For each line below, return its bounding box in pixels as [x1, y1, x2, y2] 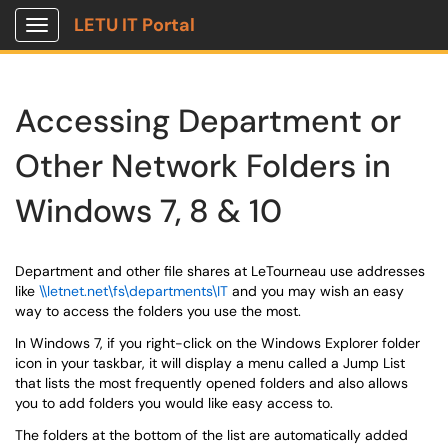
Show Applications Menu [36, 32, 195, 50]
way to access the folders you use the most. [15, 302, 301, 320]
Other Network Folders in [15, 145, 391, 187]
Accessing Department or [15, 100, 401, 142]
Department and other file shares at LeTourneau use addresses [15, 262, 425, 280]
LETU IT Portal [74, 13, 195, 37]
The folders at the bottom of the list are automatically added [15, 426, 408, 444]
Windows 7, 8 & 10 [15, 190, 282, 232]
